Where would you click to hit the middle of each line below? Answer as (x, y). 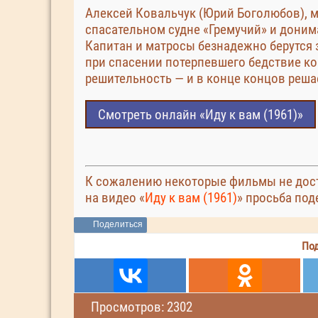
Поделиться (118, 225)
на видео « (115, 198)
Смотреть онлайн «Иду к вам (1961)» (201, 114)
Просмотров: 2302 (142, 307)
